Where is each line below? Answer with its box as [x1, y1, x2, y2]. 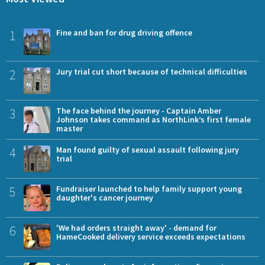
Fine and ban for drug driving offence [56, 27, 192, 38]
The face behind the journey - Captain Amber [56, 105, 221, 116]
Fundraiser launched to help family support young [56, 183, 242, 194]
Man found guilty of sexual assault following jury [56, 144, 239, 155]
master [56, 122, 83, 134]
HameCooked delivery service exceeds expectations [56, 231, 245, 242]
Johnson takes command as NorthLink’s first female [56, 114, 251, 125]
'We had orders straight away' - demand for [56, 222, 216, 233]
